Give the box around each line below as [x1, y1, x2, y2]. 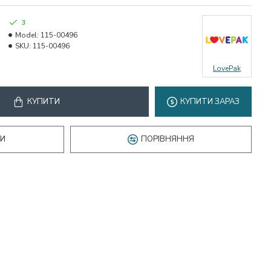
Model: [15, 30, 39, 40]
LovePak [213, 64, 241, 73]
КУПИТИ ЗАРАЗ [180, 96, 240, 107]
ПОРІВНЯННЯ [141, 134, 194, 145]
